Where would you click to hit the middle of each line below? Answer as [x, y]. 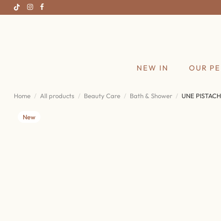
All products [57, 95]
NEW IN [152, 68]
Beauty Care [102, 95]
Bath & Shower [151, 95]
